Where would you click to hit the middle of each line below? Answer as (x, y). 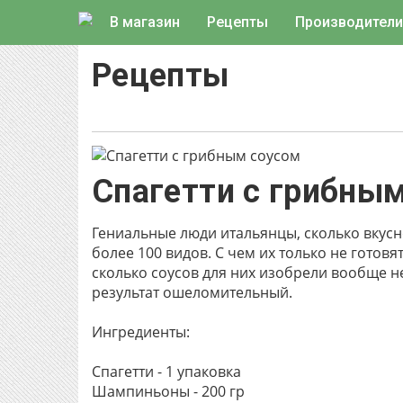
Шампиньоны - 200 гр (168, 391)
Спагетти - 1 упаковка (166, 372)
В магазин (145, 22)
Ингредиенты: (141, 332)
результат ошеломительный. (192, 292)
